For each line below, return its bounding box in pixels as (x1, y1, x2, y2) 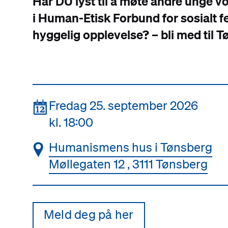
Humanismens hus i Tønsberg (49, 140, 212, 154)
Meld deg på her (44, 207, 134, 221)
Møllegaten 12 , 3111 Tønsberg (49, 157, 208, 171)
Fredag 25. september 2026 (49, 98, 198, 112)
